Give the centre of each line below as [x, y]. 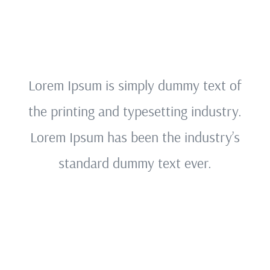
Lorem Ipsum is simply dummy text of [135, 85]
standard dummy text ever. [135, 162]
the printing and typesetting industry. [135, 111]
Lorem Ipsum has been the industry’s [135, 137]
